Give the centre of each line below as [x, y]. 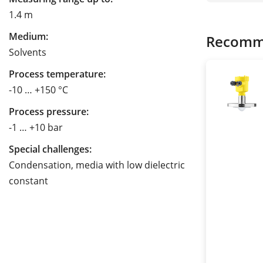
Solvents [28, 53]
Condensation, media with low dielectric [97, 165]
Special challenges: [50, 149]
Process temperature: [57, 74]
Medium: [28, 37]
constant [28, 181]
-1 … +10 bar [36, 128]
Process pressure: [49, 112]
